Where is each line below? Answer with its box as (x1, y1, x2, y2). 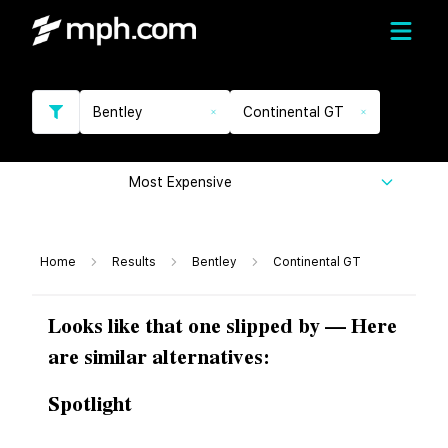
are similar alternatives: (48, 342, 270, 374)
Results (112, 255, 156, 269)
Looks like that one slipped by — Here (48, 311, 397, 343)
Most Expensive (129, 174, 232, 190)
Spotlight (48, 389, 132, 421)
